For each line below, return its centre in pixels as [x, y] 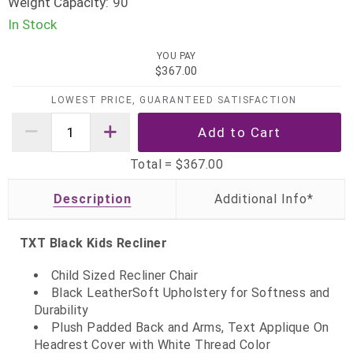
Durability [61, 310]
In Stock [32, 24]
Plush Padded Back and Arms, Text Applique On [190, 328]
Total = [153, 164]
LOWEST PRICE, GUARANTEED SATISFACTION [174, 100]
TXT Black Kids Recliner [94, 243]
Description [92, 199]
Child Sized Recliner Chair [124, 276]
